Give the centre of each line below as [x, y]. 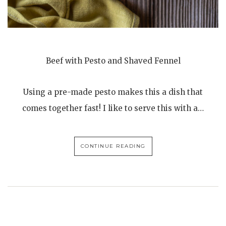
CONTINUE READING [113, 146]
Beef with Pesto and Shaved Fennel [113, 61]
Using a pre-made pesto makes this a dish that [113, 92]
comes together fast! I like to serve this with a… [113, 108]
